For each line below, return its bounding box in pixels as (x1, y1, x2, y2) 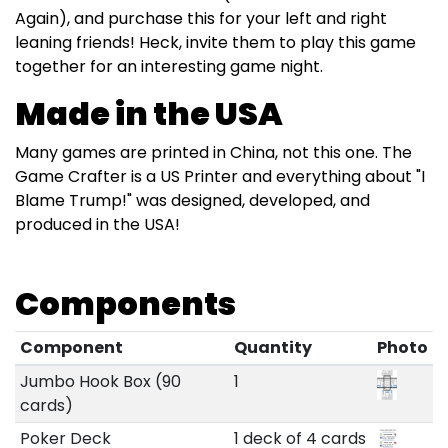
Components (15, 280, 236, 326)
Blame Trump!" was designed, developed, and (15, 188, 370, 212)
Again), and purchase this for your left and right (15, 6, 387, 30)
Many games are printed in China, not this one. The (15, 140, 412, 164)
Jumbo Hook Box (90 (19, 369, 181, 393)
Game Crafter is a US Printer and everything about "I (15, 164, 425, 188)
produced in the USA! (15, 212, 180, 236)
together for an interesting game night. (15, 54, 323, 78)
